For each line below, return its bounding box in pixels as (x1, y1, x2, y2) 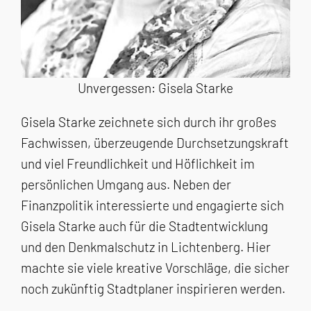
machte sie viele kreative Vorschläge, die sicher (21, 260, 289, 276)
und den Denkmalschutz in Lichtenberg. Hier (21, 239, 271, 255)
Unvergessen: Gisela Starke (78, 80, 233, 96)
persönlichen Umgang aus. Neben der (21, 176, 231, 193)
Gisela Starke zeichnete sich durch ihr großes (21, 114, 276, 131)
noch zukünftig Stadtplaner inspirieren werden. (21, 280, 285, 297)
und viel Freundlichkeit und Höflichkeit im (21, 155, 255, 172)
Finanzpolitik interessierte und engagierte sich (21, 197, 284, 214)
